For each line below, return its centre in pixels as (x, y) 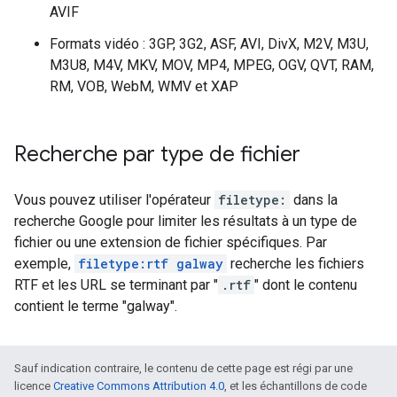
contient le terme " (70, 306)
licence (34, 386)
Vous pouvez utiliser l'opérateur (114, 200)
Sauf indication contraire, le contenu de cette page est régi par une (183, 368)
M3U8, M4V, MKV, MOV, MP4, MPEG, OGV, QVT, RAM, (212, 65)
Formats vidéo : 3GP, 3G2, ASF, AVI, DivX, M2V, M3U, (209, 44)
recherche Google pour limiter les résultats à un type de (186, 221)
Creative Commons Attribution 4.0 (139, 386)
